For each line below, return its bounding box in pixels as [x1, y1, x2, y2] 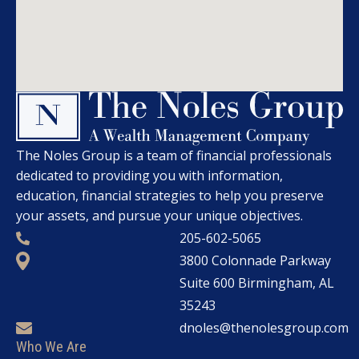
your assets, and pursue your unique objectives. [16, 206, 303, 224]
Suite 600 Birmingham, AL [179, 273, 334, 292]
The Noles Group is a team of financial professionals [16, 146, 332, 164]
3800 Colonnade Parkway [179, 251, 331, 269]
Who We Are [16, 337, 87, 355]
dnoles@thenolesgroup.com [179, 318, 349, 337]
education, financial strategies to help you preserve [16, 186, 324, 204]
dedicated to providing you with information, [16, 166, 283, 184]
